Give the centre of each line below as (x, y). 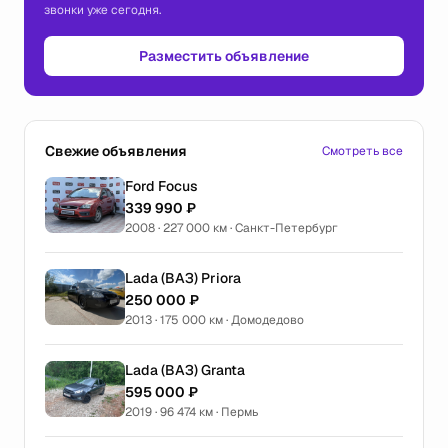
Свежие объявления (116, 151)
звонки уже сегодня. (102, 10)
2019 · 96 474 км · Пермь (191, 412)
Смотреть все (362, 151)
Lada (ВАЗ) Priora (183, 278)
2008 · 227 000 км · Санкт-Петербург (231, 228)
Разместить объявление (224, 56)
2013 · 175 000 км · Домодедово (214, 320)
